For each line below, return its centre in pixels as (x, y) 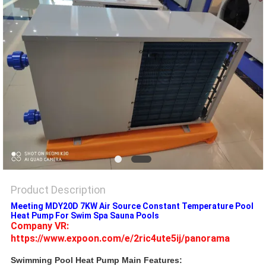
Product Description (58, 190)
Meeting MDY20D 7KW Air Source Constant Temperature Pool (132, 206)
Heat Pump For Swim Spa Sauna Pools (85, 216)
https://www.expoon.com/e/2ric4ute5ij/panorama (120, 239)
